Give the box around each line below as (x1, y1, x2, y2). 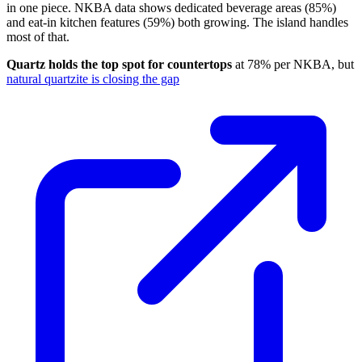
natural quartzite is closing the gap (6, 72, 179, 86)
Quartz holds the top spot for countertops (6, 57, 232, 72)
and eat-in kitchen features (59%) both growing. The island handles (6, 15, 348, 30)
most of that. (6, 30, 69, 44)
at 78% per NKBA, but (232, 57, 354, 72)
